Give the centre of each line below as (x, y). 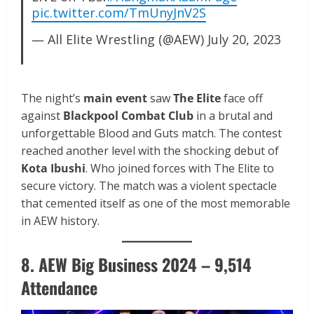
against (42, 115)
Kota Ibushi (53, 168)
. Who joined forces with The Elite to (180, 168)
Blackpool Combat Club (128, 115)
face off (242, 98)
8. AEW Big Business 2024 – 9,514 (136, 264)
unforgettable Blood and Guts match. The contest (151, 133)
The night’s (52, 98)
